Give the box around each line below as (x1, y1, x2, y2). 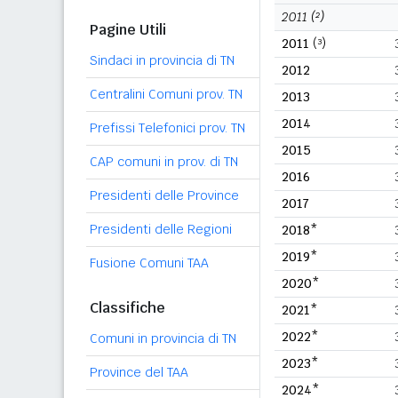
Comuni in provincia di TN (90, 330, 236, 346)
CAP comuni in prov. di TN (90, 154, 238, 170)
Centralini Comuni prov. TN (90, 86, 243, 102)
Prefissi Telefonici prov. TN (90, 120, 245, 136)
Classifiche (90, 298, 165, 317)
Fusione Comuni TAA (90, 255, 209, 271)
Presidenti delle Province (90, 187, 239, 203)
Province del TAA (90, 364, 188, 380)
